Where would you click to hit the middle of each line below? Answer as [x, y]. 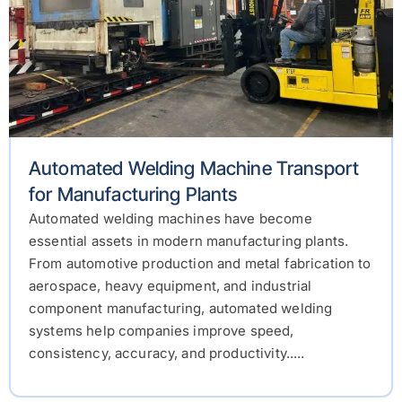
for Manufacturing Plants [133, 195]
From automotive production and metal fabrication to [200, 264]
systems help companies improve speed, [162, 331]
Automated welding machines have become [170, 219]
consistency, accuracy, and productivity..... [167, 354]
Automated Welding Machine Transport [194, 169]
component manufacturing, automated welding [181, 309]
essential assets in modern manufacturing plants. [189, 241]
